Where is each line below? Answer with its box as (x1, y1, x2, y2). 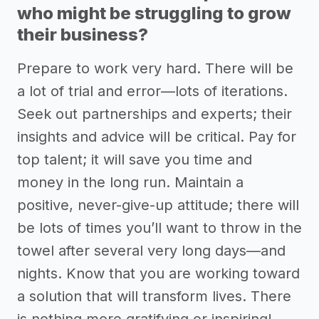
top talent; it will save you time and (17, 151, 252, 169)
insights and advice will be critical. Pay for (17, 128, 296, 146)
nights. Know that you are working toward (17, 265, 300, 283)
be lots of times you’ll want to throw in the (17, 219, 302, 237)
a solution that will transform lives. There (17, 288, 291, 305)
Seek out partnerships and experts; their (17, 105, 292, 123)
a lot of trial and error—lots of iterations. (17, 83, 288, 100)
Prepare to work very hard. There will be (17, 60, 293, 78)
